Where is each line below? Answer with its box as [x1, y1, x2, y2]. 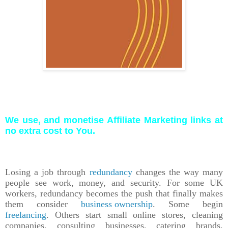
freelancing [5, 209, 46, 220]
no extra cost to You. [5, 125, 95, 136]
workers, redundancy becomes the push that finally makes [5, 188, 223, 198]
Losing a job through [5, 166, 90, 177]
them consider [5, 198, 81, 209]
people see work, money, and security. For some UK [5, 177, 223, 188]
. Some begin [153, 198, 223, 209]
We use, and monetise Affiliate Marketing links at [5, 115, 223, 125]
